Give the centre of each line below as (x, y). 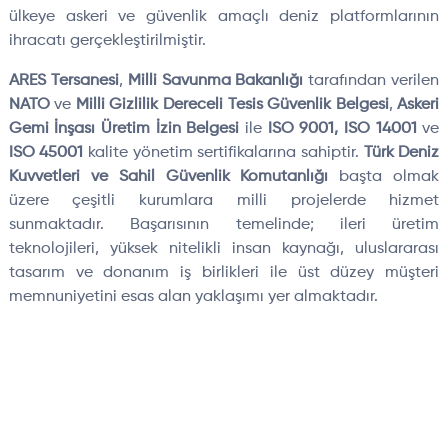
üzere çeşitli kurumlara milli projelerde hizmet (224, 201)
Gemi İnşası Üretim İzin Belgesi (124, 129)
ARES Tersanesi (63, 81)
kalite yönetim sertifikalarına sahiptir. (223, 153)
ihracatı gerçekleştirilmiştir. (107, 41)
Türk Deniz (401, 153)
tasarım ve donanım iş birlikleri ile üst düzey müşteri (224, 273)
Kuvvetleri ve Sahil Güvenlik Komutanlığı (168, 177)
